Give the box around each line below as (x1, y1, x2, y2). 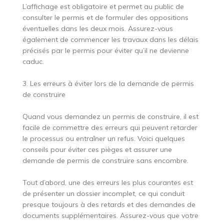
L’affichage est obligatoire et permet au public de (22, 2, 184, 11)
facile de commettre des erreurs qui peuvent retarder (22, 123, 197, 132)
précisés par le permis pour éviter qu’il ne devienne (22, 46, 189, 55)
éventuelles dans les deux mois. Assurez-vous (22, 24, 173, 33)
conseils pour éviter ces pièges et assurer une (22, 145, 172, 154)
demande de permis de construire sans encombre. (22, 156, 188, 165)
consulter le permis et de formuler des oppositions (22, 13, 188, 22)
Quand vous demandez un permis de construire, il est (22, 112, 198, 121)
